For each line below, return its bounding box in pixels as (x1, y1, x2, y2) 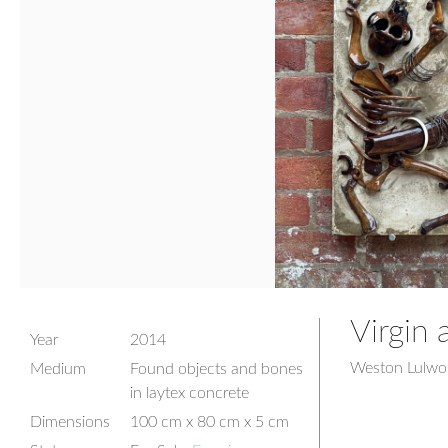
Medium (30, 361, 86, 377)
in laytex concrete (130, 385, 249, 401)
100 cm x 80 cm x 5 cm (130, 414, 289, 430)
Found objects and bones (130, 361, 303, 377)
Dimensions (30, 414, 110, 430)
